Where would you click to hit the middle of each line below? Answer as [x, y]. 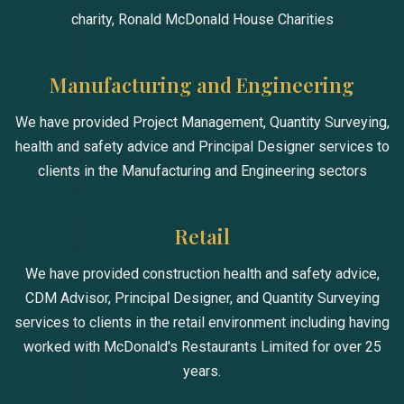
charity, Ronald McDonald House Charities [202, 20]
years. [202, 372]
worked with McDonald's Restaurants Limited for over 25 [202, 347]
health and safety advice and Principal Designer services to [202, 147]
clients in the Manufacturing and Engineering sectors [202, 171]
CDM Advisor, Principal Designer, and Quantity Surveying [202, 298]
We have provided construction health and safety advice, [202, 274]
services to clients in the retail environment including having [202, 323]
